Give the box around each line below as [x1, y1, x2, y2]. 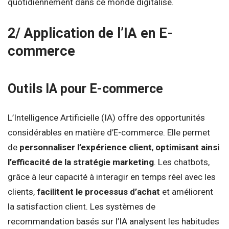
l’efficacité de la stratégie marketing [8, 157, 154, 168]
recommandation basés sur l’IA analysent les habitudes [8, 216, 219, 227]
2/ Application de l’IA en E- [8, 25, 173, 42]
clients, [8, 187, 37, 197]
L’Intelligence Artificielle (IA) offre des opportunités [8, 112, 205, 123]
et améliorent [160, 187, 213, 197]
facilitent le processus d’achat [37, 187, 160, 197]
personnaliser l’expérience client [19, 142, 152, 153]
